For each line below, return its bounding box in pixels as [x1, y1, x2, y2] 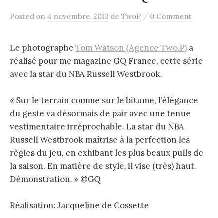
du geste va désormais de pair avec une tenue [10, 108, 191, 119]
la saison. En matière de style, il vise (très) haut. [10, 161, 196, 172]
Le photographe [10, 42, 75, 53]
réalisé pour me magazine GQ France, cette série [10, 55, 203, 66]
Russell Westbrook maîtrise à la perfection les [10, 134, 190, 145]
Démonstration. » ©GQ [10, 174, 101, 185]
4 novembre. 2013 [47, 12, 109, 21]
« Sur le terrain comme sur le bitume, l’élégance [10, 95, 198, 106]
